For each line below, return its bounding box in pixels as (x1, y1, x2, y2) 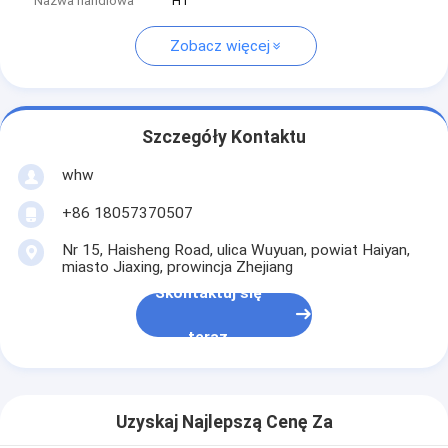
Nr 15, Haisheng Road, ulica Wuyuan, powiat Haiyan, (61, 240, 410, 259)
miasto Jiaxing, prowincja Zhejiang (61, 257, 293, 276)
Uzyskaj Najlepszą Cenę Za (115, 412, 333, 433)
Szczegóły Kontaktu (142, 127, 306, 148)
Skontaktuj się (154, 284, 262, 303)
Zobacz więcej (169, 37, 270, 56)
